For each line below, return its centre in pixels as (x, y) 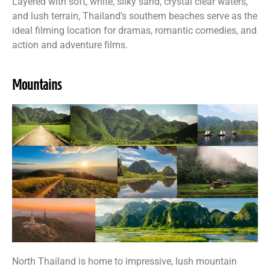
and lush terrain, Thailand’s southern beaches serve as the (135, 16)
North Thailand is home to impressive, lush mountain (124, 262)
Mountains (37, 85)
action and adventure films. (70, 45)
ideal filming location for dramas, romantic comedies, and (134, 31)
